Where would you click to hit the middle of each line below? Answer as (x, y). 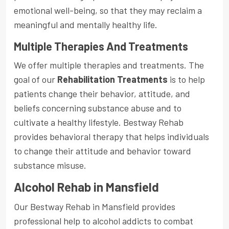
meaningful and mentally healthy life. (86, 24)
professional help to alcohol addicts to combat (104, 221)
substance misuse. (50, 165)
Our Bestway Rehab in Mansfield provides (95, 206)
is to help (186, 79)
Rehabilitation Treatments (112, 79)
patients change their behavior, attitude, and (102, 93)
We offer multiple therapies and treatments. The (109, 65)
